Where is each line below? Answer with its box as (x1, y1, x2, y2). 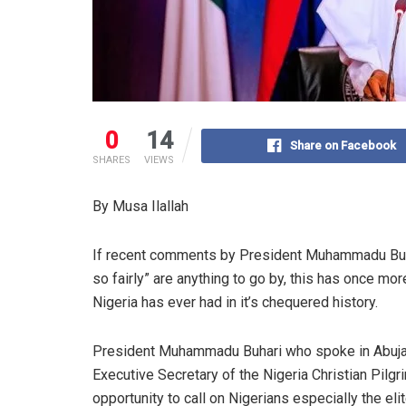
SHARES (92, 153, 130, 166)
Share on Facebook (290, 138, 396, 152)
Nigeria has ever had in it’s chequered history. (92, 293, 378, 311)
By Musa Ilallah (92, 197, 188, 215)
